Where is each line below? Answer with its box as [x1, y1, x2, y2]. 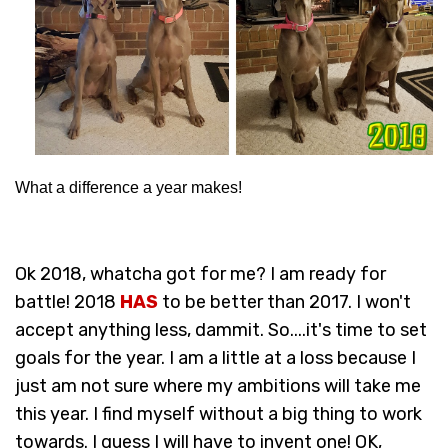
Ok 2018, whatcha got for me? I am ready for [15, 262, 386, 285]
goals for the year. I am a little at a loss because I [15, 346, 416, 369]
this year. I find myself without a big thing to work [15, 402, 422, 425]
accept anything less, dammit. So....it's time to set [15, 318, 427, 341]
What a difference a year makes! [15, 178, 242, 196]
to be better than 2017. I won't [158, 290, 411, 313]
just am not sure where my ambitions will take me [15, 374, 421, 397]
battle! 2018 [15, 290, 120, 313]
